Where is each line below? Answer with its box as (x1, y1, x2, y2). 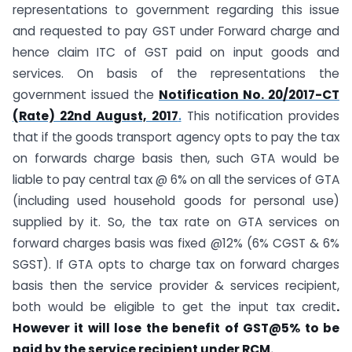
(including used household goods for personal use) (13, 192, 339, 209)
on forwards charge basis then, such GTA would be (13, 149, 339, 167)
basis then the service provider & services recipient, (13, 277, 339, 294)
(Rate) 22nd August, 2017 (13, 107, 178, 124)
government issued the (13, 86, 159, 103)
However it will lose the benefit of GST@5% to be (13, 319, 339, 336)
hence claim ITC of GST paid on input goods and (13, 43, 339, 60)
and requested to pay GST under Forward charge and (13, 22, 339, 39)
